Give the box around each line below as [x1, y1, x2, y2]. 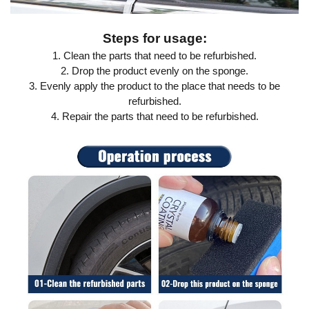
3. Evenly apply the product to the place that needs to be [29, 79, 280, 92]
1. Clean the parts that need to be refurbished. [52, 49, 257, 61]
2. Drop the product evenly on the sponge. [61, 64, 248, 77]
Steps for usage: [102, 30, 207, 46]
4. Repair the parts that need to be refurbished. [50, 110, 259, 122]
